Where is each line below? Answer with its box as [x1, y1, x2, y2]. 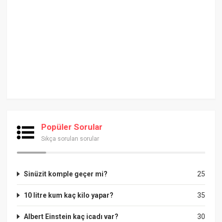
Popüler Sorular [41, 121, 103, 132]
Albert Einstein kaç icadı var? [24, 212, 119, 221]
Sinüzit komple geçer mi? [24, 169, 108, 178]
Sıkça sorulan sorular [41, 135, 100, 142]
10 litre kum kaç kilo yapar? [24, 191, 114, 199]
